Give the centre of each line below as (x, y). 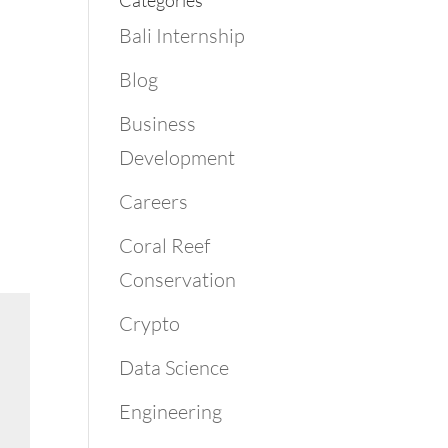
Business (158, 123)
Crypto (150, 323)
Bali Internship (182, 35)
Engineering (171, 411)
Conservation (178, 279)
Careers (154, 201)
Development (177, 157)
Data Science (174, 367)
